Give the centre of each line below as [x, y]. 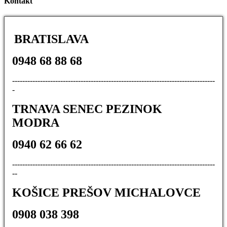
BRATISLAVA [51, 39]
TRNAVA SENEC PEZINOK [87, 109]
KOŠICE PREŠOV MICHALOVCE [106, 192]
